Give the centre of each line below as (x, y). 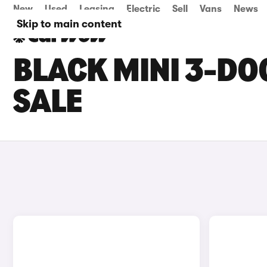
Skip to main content (69, 24)
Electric (143, 9)
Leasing (97, 9)
